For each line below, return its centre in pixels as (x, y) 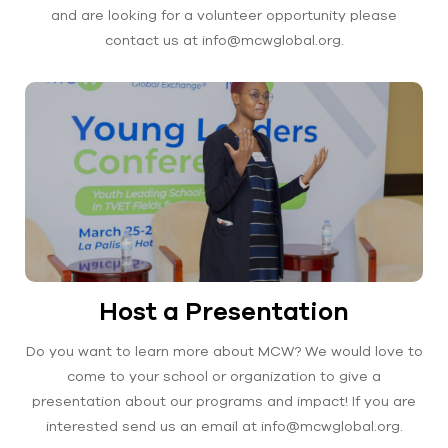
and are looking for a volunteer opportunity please (224, 15)
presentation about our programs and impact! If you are (224, 401)
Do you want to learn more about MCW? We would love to (224, 351)
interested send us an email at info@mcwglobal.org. (224, 426)
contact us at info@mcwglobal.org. (224, 40)
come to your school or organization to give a (224, 376)
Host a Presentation (224, 310)
